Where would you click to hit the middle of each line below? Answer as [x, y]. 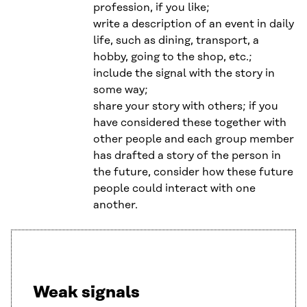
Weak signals [86, 292]
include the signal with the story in [184, 73]
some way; [121, 89]
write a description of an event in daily [194, 24]
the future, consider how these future [193, 172]
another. [115, 205]
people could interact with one [174, 188]
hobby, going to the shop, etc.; [173, 57]
